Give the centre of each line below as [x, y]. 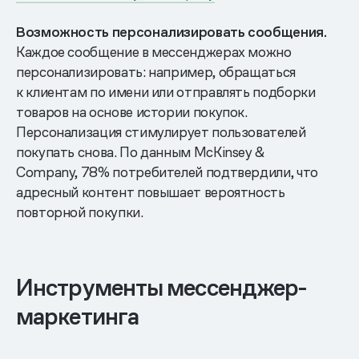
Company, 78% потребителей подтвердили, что [167, 172]
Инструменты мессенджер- [161, 288]
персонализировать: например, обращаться [156, 72]
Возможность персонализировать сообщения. [171, 32]
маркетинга [77, 317]
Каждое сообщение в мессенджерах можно [154, 52]
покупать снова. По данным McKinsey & [141, 152]
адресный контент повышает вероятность [151, 192]
